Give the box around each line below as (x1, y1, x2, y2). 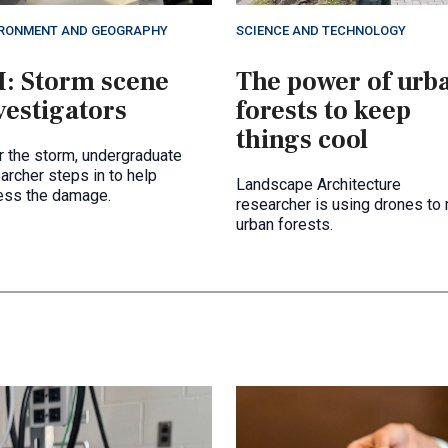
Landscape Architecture (236, 174, 401, 194)
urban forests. (236, 214, 333, 234)
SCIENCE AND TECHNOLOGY (236, 22, 406, 38)
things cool (236, 122, 368, 157)
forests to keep (236, 93, 411, 128)
